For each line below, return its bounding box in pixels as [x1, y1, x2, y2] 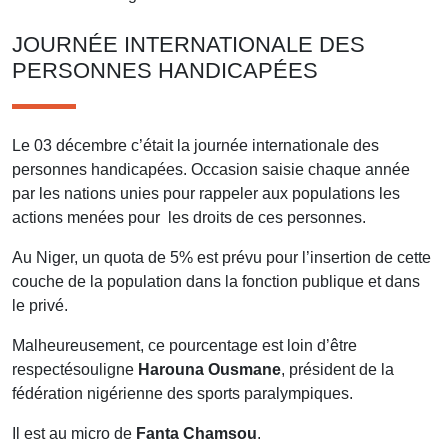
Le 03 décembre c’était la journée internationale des [12, 136, 379, 154]
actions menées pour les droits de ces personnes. [12, 208, 366, 226]
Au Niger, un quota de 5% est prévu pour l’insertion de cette [12, 248, 431, 266]
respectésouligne [12, 360, 138, 378]
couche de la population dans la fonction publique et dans [12, 272, 420, 290]
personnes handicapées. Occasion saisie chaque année [12, 160, 410, 178]
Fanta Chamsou [136, 424, 257, 442]
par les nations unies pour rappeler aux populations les [12, 184, 400, 202]
